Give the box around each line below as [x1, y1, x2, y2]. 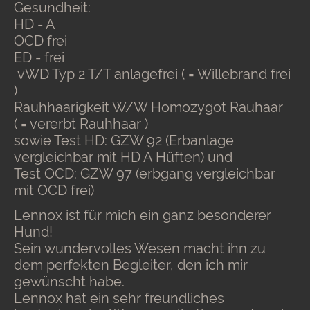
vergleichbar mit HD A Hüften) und [14, 149, 236, 166]
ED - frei [14, 49, 64, 66]
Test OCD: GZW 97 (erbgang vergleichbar [14, 165, 275, 183]
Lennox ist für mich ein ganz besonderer [14, 207, 271, 224]
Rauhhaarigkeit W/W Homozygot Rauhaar [14, 99, 286, 116]
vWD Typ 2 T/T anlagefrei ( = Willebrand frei [14, 66, 291, 83]
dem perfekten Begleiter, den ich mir [14, 257, 248, 274]
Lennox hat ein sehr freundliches [14, 290, 224, 307]
